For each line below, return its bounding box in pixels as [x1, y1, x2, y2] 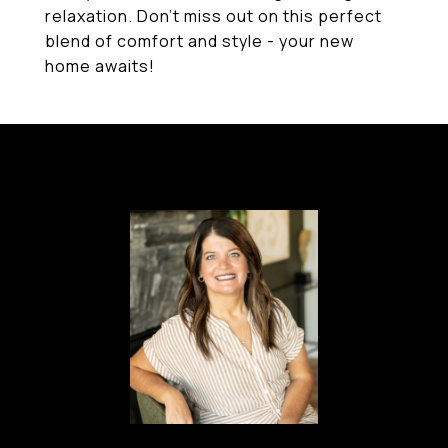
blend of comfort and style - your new [45, 30, 354, 52]
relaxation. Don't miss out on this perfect [45, 5, 382, 27]
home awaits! [45, 55, 155, 77]
